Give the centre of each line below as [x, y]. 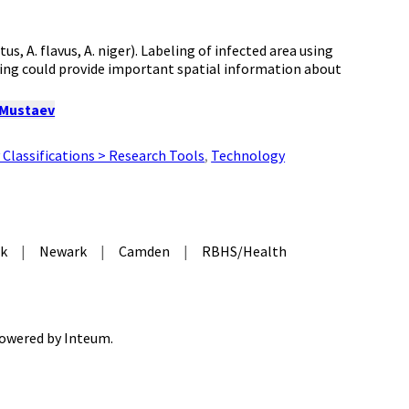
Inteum [87, 337]
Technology [248, 156]
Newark [63, 251]
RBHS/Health [244, 251]
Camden [144, 251]
